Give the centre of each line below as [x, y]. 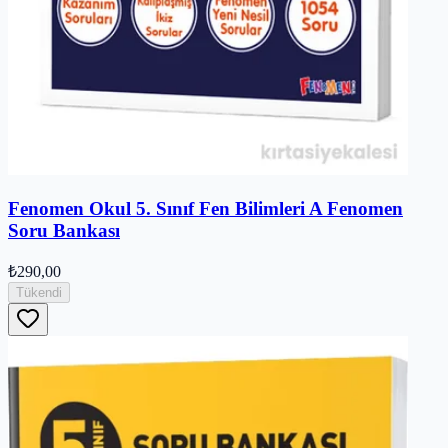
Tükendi [39, 293]
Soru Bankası [64, 230]
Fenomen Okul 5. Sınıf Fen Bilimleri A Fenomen [205, 208]
